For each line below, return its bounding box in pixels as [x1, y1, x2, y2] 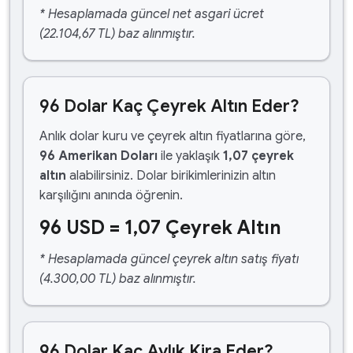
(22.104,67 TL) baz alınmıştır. [39, 26, 195, 42]
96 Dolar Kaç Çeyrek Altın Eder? [39, 95, 299, 117]
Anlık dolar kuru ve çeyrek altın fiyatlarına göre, [39, 128, 306, 144]
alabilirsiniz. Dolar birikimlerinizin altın [66, 168, 276, 184]
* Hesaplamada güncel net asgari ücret [39, 6, 264, 22]
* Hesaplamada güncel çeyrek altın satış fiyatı [39, 251, 299, 267]
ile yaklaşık [158, 148, 223, 164]
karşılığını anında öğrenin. [39, 188, 183, 203]
